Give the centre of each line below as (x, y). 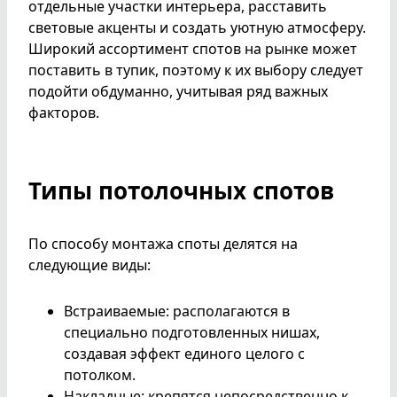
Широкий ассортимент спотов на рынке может (193, 48)
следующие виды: (90, 265)
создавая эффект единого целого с (184, 354)
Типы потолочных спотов (181, 190)
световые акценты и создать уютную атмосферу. (197, 27)
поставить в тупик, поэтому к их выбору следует (196, 70)
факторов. (64, 112)
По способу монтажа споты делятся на (163, 243)
